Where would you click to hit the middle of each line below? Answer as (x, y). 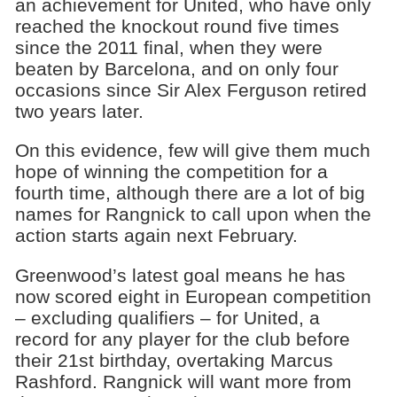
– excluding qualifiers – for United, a (167, 318)
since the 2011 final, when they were (168, 47)
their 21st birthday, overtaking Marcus (174, 361)
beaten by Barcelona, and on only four (176, 68)
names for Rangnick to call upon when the (193, 214)
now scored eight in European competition (193, 297)
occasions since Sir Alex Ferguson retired (191, 90)
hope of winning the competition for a (171, 172)
